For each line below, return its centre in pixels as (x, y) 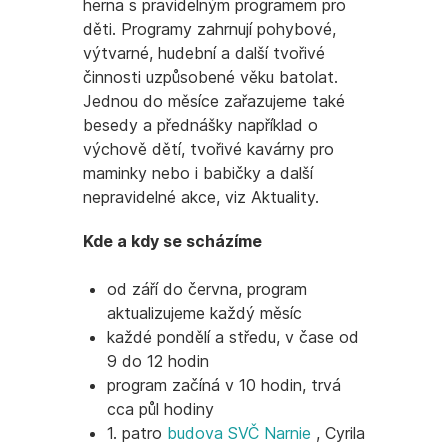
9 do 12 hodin (158, 361)
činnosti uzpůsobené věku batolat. (210, 77)
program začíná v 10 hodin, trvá (224, 385)
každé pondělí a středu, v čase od (233, 337)
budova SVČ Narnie (241, 433)
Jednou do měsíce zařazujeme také (214, 101)
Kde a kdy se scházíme (172, 241)
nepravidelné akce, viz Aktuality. (201, 197)
